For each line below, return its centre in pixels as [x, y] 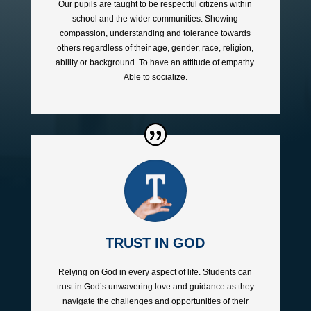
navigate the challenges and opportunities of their [155, 302]
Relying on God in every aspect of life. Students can [155, 272]
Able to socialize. [155, 77]
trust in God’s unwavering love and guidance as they [155, 287]
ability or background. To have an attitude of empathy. [155, 63]
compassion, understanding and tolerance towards [155, 34]
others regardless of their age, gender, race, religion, [155, 48]
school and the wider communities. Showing [155, 19]
